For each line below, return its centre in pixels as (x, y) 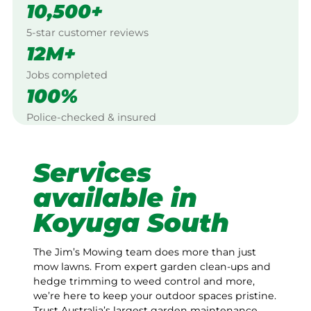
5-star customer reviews (87, 32)
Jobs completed (67, 75)
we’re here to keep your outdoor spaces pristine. (155, 296)
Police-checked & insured (91, 117)
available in (115, 197)
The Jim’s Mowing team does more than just (145, 252)
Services (92, 172)
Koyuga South (131, 222)
